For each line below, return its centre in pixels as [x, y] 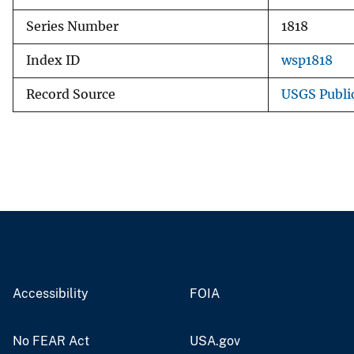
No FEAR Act [51, 341]
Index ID [53, 60]
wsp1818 [307, 60]
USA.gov [215, 341]
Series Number [72, 26]
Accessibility [51, 293]
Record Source [71, 94]
